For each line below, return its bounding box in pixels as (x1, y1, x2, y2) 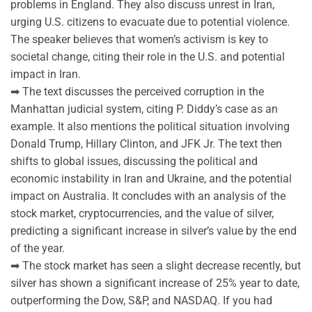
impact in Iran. (10, 67, 81, 81)
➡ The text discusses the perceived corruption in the (10, 84, 264, 98)
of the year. (10, 241, 65, 255)
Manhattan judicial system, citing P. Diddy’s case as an (10, 102, 278, 116)
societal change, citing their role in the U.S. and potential (10, 49, 285, 63)
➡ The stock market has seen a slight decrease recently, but (10, 258, 301, 272)
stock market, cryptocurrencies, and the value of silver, (10, 206, 274, 220)
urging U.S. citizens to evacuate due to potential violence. (10, 15, 290, 29)
